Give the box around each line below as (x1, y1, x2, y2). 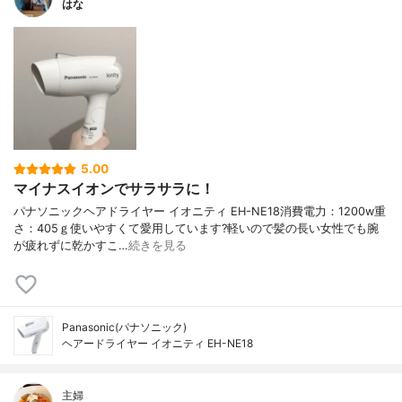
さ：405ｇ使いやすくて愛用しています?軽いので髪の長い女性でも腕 (13, 221, 379, 235)
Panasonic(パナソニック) (62, 319, 187, 334)
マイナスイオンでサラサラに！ (13, 179, 214, 198)
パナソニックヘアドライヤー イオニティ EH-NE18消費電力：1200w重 (13, 204, 386, 218)
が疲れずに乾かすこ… (13, 238, 128, 252)
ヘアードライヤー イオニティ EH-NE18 (62, 336, 253, 350)
